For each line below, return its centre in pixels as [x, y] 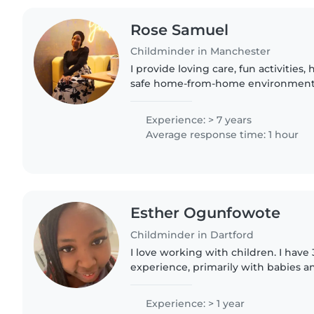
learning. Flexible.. [177, 113]
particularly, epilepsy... [186, 297]
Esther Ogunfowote [206, 213]
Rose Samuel [180, 29]
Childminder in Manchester [201, 52]
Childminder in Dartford [192, 235]
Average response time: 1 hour [221, 135]
